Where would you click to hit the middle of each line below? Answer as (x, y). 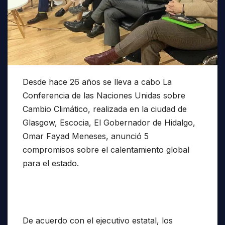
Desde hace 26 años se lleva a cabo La (97, 82)
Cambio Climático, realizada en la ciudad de (105, 109)
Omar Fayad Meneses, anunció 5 (86, 136)
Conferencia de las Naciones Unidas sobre (104, 96)
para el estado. (51, 163)
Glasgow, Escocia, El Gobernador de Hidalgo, (109, 123)
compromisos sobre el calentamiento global (106, 150)
